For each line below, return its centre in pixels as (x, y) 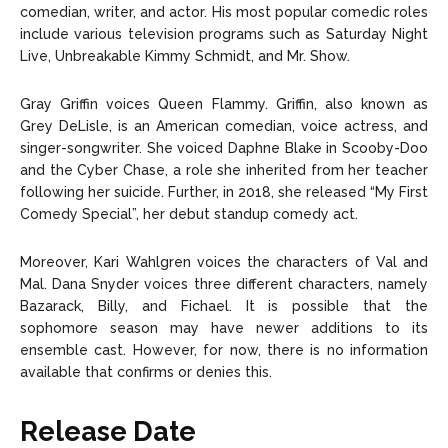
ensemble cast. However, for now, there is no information (224, 350)
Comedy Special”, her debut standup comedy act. (189, 214)
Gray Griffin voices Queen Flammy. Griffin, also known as (224, 104)
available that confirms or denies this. (146, 372)
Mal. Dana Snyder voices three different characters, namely (224, 284)
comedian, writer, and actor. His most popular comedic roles (224, 12)
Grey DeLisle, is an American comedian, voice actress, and (224, 126)
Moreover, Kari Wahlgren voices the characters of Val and (224, 262)
